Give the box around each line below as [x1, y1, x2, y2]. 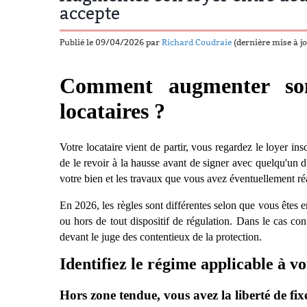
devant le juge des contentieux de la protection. [60, 231, 262, 243]
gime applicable [162, 255, 278, 273]
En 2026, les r [60, 199, 121, 212]
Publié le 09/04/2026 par [60, 38, 162, 47]
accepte [60, 4, 120, 23]
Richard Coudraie [162, 38, 232, 47]
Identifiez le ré [60, 255, 162, 273]
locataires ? [60, 99, 165, 123]
